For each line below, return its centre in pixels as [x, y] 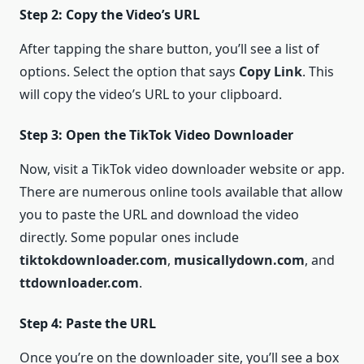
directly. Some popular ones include [129, 238]
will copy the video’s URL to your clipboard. [151, 95]
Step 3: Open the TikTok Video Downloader [156, 135]
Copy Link [271, 72]
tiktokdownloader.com [93, 260]
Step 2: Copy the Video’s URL [110, 15]
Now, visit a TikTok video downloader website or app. [182, 169]
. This [318, 72]
